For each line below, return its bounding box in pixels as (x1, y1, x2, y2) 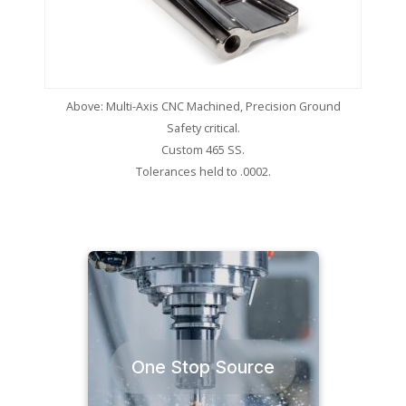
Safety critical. (166, 119, 240, 136)
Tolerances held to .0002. (135, 162, 271, 179)
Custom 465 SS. (161, 140, 245, 158)
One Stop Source (131, 355, 275, 378)
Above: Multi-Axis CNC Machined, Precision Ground (65, 97, 341, 114)
